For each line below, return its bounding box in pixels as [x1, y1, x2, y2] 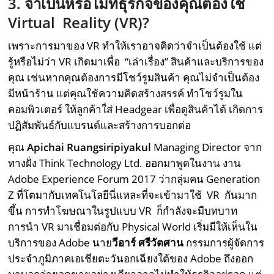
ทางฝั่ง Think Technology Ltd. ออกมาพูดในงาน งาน [8, 156, 242, 171]
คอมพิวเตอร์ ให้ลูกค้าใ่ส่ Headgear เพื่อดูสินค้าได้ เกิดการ [8, 102, 264, 117]
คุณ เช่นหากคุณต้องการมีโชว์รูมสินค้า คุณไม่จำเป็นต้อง [8, 70, 260, 85]
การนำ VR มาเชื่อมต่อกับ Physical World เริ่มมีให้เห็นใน [8, 220, 258, 234]
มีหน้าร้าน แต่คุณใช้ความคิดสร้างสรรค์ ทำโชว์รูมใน [8, 86, 243, 101]
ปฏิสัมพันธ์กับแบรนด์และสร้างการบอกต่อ [8, 118, 191, 133]
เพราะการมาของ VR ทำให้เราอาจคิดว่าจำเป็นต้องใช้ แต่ [8, 39, 262, 53]
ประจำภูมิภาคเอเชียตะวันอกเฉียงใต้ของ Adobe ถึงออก [8, 251, 254, 266]
